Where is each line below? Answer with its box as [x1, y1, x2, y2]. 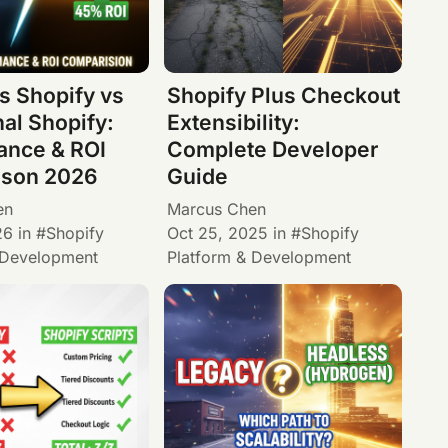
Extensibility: [167, 110, 301, 136]
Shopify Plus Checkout [167, 83, 401, 109]
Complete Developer [167, 137, 379, 163]
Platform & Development [167, 246, 352, 267]
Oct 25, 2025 [167, 222, 269, 243]
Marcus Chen [167, 198, 267, 219]
